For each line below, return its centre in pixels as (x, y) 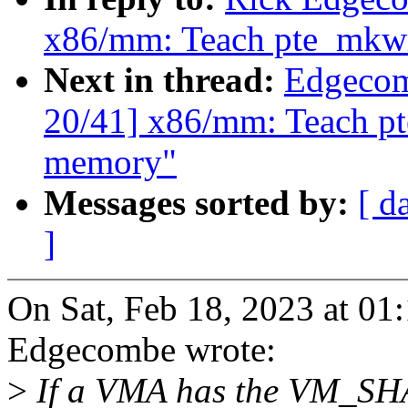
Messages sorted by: (201, 203)
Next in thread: (164, 80)
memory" (110, 162)
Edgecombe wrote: (142, 350)
